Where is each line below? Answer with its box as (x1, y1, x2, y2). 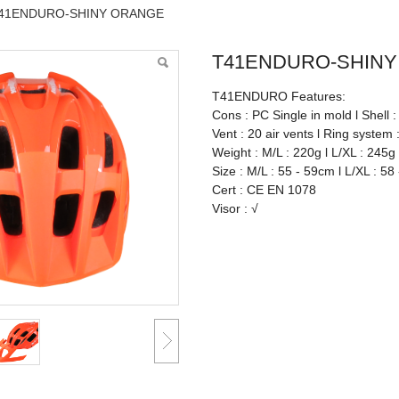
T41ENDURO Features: (212, 89, 346, 103)
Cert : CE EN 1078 (212, 183, 317, 197)
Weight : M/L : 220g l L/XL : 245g (212, 145, 396, 159)
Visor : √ (212, 201, 259, 216)
